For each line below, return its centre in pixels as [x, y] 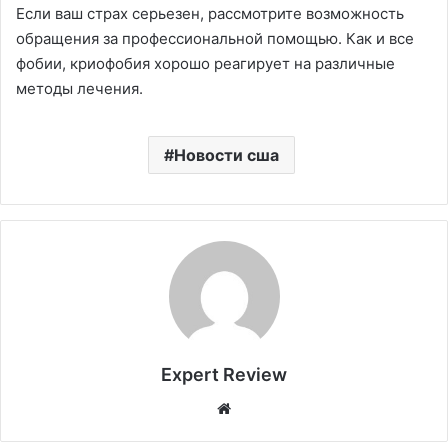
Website [263, 408]
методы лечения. [79, 89]
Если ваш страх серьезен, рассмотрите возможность [210, 14]
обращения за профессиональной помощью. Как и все [215, 39]
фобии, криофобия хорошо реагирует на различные [205, 64]
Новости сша [226, 155]
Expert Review [224, 375]
